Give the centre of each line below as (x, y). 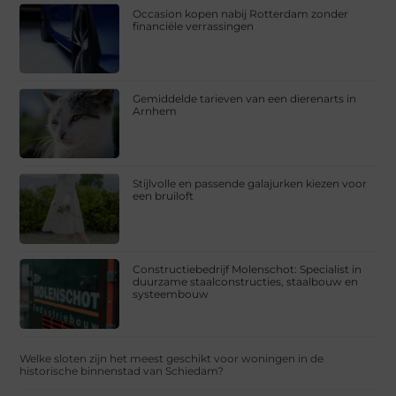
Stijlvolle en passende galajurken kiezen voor (250, 184)
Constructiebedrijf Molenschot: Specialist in (247, 269)
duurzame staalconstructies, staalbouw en (246, 281)
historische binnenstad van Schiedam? (122, 370)
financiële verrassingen (194, 27)
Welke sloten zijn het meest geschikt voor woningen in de (172, 358)
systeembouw (171, 293)
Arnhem (155, 111)
